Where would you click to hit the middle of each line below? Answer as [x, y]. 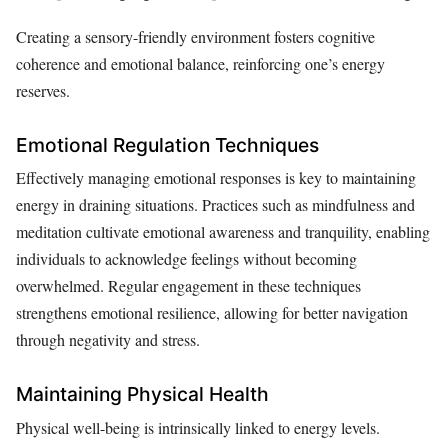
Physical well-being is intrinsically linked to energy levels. [198, 427]
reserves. [43, 90]
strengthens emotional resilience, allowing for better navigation [212, 313]
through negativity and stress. [108, 340]
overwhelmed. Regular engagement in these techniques [188, 286]
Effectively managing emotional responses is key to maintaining [216, 178]
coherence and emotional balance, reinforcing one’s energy [200, 63]
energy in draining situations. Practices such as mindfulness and [215, 205]
